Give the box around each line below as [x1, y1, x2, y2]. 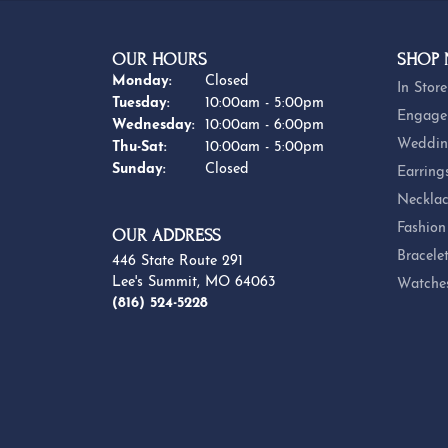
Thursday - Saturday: [166, 139, 309, 155]
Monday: [112, 74, 172, 90]
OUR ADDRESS [112, 226, 221, 246]
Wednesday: [112, 118, 195, 134]
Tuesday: [112, 96, 170, 112]
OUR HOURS [112, 50, 207, 70]
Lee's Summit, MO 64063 [112, 275, 276, 291]
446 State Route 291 [112, 254, 243, 270]
